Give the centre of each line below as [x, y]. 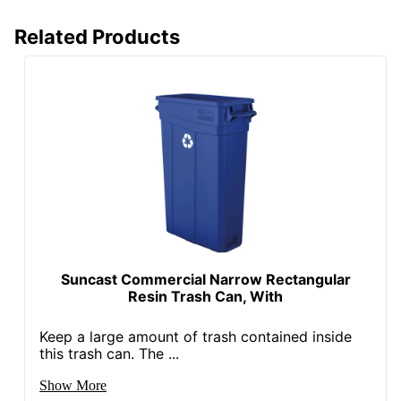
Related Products [97, 36]
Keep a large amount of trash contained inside [196, 336]
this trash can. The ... [110, 353]
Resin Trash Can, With [206, 296]
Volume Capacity [101, 26]
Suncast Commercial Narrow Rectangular [205, 279]
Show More [73, 385]
